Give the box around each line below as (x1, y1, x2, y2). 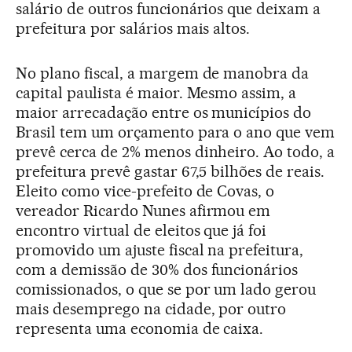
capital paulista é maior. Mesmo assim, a (16, 82, 297, 102)
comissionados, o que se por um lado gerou (16, 279, 317, 299)
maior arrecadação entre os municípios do (16, 102, 312, 122)
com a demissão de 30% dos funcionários (16, 259, 299, 279)
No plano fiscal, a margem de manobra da (16, 63, 310, 82)
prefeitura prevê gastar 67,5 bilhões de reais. (16, 161, 325, 181)
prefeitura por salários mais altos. (16, 18, 251, 38)
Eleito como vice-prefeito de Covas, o (16, 181, 275, 200)
